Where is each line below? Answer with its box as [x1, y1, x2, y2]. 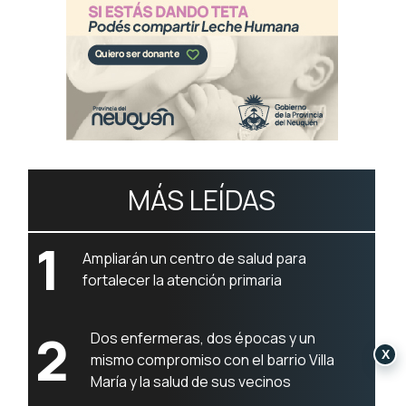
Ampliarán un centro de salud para [82, 248, 307, 268]
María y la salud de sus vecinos [91, 372, 292, 391]
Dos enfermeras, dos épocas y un [91, 328, 316, 348]
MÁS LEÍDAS [128, 181, 276, 218]
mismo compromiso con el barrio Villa [91, 350, 335, 370]
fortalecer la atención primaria [82, 270, 283, 290]
